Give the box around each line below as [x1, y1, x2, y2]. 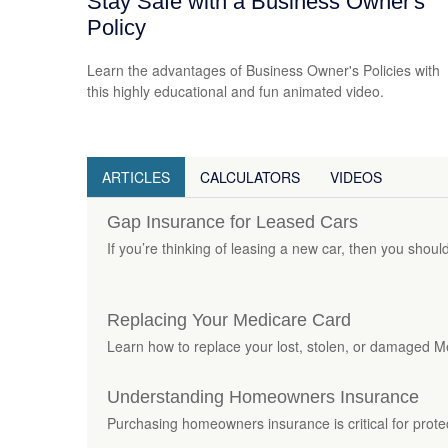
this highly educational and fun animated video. [87, 80, 384, 101]
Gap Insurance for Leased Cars [107, 211, 358, 232]
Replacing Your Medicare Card [107, 309, 351, 330]
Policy [87, 15, 146, 41]
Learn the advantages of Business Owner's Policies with [87, 59, 440, 80]
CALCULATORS [200, 166, 300, 187]
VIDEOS [330, 166, 382, 187]
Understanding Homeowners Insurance [107, 386, 419, 407]
